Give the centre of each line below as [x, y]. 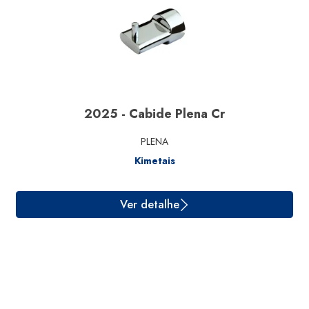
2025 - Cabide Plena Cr [154, 114]
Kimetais [154, 161]
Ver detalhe [167, 256]
